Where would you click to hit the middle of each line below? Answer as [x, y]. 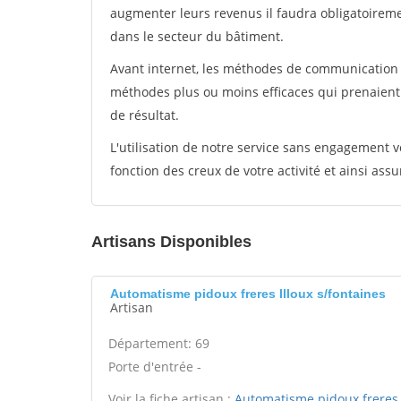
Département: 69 [159, 343]
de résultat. [145, 115]
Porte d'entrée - [155, 367]
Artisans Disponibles [171, 242]
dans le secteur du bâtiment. [197, 36]
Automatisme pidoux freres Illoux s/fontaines [248, 294]
